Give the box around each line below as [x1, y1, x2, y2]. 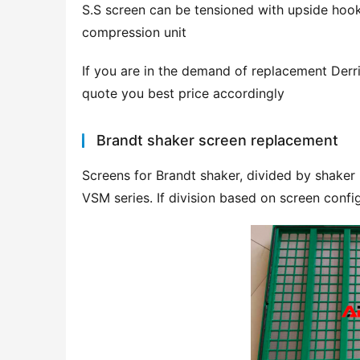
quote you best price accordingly [82, 85, 284, 102]
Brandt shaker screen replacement [96, 132, 338, 149]
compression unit [82, 24, 186, 41]
